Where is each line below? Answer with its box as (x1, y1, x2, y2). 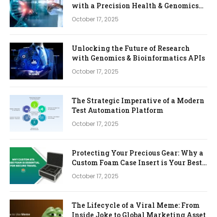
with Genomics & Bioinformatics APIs (72, 53, 205, 63)
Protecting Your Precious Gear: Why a (72, 148, 203, 158)
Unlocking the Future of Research (72, 44, 190, 53)
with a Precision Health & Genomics (72, 1, 199, 11)
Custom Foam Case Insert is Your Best (72, 158, 202, 168)
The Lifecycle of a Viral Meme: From (72, 201, 200, 210)
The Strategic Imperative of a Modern (72, 96, 204, 106)
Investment (72, 168, 112, 177)
